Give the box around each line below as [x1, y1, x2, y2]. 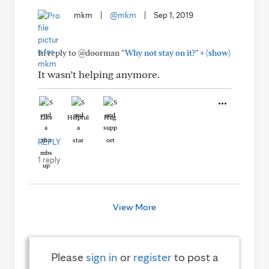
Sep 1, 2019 [154, 10, 193, 20]
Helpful [67, 113, 89, 121]
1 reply [38, 155, 60, 165]
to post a [171, 250, 219, 264]
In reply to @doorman [38, 48, 121, 58]
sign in [85, 250, 118, 264]
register [133, 250, 172, 264]
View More [113, 201, 156, 213]
